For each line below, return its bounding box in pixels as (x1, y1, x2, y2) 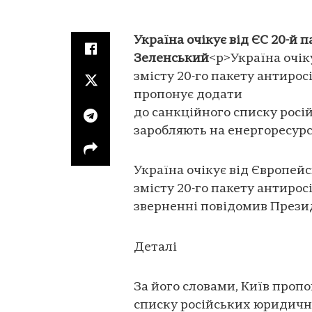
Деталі (134, 240, 177, 254)
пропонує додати (134, 88, 242, 102)
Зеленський (134, 52, 209, 65)
